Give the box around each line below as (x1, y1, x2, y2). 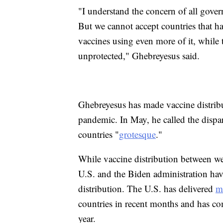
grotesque (119, 128, 156, 141)
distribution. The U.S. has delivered (78, 182, 216, 195)
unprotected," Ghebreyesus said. (78, 49, 200, 62)
